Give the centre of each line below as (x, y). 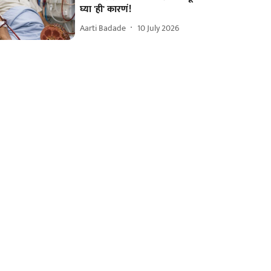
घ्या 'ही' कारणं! (106, 10)
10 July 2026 (158, 28)
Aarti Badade (103, 28)
